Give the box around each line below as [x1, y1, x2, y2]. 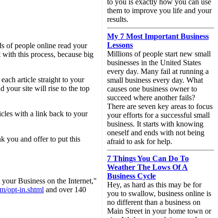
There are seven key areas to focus [107, 102, 213, 110]
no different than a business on [107, 198, 200, 206]
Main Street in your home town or [107, 207, 211, 215]
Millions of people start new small [107, 50, 211, 58]
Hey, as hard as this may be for [107, 181, 201, 189]
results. [107, 15, 128, 23]
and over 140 [44, 185, 86, 194]
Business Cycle [107, 172, 156, 180]
